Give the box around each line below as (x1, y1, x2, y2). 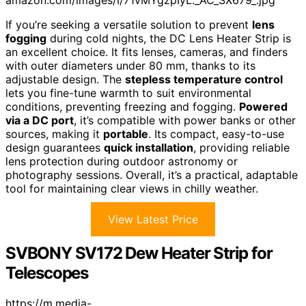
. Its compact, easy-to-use (148, 127, 284, 141)
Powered (239, 100, 288, 114)
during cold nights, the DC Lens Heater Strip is (46, 31, 291, 46)
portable (103, 127, 148, 141)
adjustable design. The (5, 72, 125, 87)
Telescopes (5, 263, 89, 283)
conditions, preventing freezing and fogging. (5, 100, 239, 114)
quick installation (104, 141, 193, 155)
